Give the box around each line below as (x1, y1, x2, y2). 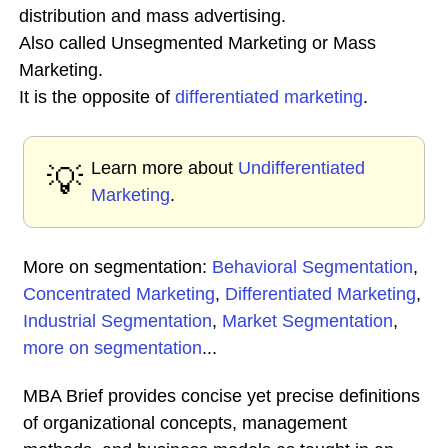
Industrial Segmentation (23, 311, 212, 331)
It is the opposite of (19, 87, 175, 107)
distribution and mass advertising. (19, 6, 286, 26)
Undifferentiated (238, 158, 365, 178)
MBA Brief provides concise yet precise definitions (23, 386, 420, 406)
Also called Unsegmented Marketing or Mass (19, 33, 376, 53)
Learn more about (91, 158, 238, 178)
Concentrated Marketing (23, 284, 215, 304)
